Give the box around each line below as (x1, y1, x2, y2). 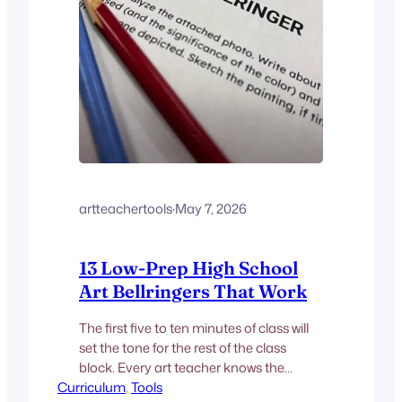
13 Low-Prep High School (79, 257, 298, 280)
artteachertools (79, 198, 172, 218)
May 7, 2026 (175, 198, 247, 218)
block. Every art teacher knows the (79, 358, 284, 378)
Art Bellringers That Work (79, 280, 307, 303)
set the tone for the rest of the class (79, 338, 286, 358)
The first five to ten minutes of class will (79, 319, 309, 338)
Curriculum (57, 378, 126, 398)
